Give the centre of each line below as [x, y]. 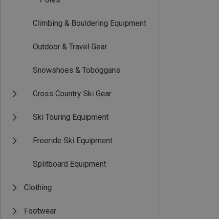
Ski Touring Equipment [71, 117]
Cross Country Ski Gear [72, 94]
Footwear [40, 211]
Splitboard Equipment [69, 164]
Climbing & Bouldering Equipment [89, 23]
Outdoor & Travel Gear [70, 47]
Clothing [38, 187]
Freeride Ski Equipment [73, 141]
